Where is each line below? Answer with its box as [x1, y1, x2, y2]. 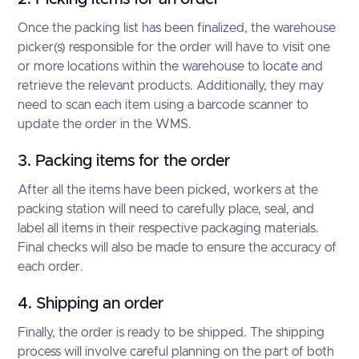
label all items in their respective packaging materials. [18, 222, 320, 235]
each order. [18, 260, 84, 273]
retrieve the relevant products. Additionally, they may [18, 79, 325, 92]
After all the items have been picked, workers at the [18, 184, 319, 196]
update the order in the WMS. [18, 118, 192, 131]
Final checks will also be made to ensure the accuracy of [18, 241, 337, 254]
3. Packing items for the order [18, 153, 232, 169]
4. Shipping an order [18, 296, 165, 312]
